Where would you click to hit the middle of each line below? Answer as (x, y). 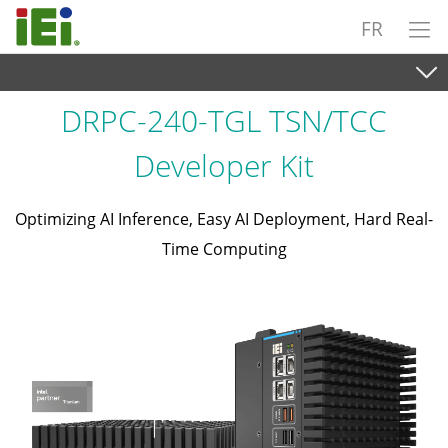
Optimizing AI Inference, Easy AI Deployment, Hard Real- (224, 219)
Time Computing (224, 249)
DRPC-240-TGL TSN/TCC (224, 120)
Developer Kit (224, 165)
